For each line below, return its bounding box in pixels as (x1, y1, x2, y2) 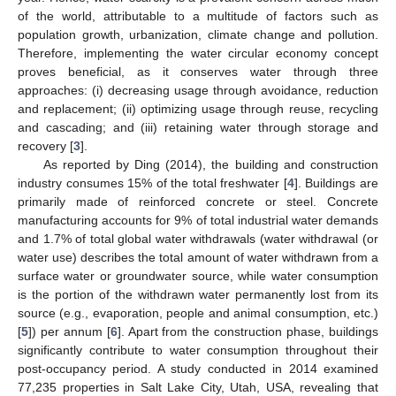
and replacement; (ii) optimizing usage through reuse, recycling (18, 101, 378, 116)
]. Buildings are (293, 175, 379, 190)
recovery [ (18, 138, 73, 153)
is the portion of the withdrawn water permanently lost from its (18, 286, 378, 301)
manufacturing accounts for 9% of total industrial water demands (18, 212, 378, 227)
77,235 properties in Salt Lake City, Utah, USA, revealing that (18, 379, 378, 394)
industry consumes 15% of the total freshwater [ (18, 175, 287, 190)
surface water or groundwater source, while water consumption (18, 268, 378, 283)
